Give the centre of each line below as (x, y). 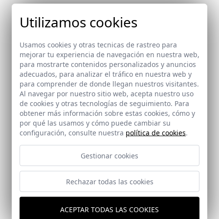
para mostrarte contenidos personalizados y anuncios (108, 64)
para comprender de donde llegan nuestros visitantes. (109, 84)
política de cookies (156, 132)
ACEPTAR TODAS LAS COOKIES (109, 209)
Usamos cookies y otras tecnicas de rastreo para (98, 44)
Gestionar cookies (109, 155)
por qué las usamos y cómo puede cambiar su (95, 123)
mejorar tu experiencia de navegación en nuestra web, (109, 54)
